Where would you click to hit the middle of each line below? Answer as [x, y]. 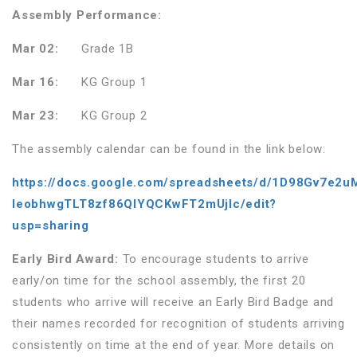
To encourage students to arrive [216, 259]
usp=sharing [51, 225]
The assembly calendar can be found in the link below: [169, 149]
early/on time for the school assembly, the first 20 [159, 280]
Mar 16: [35, 82]
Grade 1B [98, 48]
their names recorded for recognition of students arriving [178, 323]
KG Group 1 [103, 82]
